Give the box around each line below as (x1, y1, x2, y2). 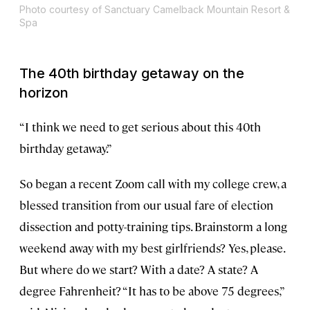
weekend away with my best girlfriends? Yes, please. (19, 240, 284, 256)
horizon (19, 84, 69, 102)
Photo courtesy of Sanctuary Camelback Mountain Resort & (19, 3, 290, 16)
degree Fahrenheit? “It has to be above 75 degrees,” (19, 283, 284, 299)
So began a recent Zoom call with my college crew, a (19, 176, 286, 192)
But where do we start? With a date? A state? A (19, 262, 258, 277)
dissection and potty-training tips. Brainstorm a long (19, 219, 287, 235)
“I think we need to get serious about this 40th (19, 119, 261, 135)
